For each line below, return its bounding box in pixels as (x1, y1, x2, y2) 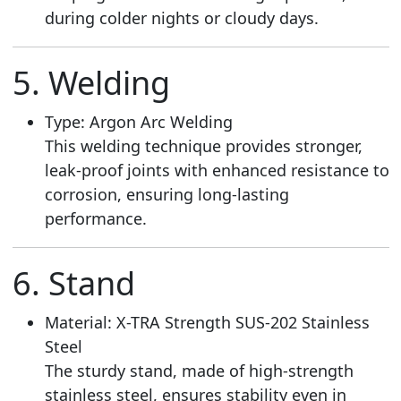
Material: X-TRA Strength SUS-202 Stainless (44, 311, 370, 333)
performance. (44, 207, 147, 229)
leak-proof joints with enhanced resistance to (44, 158, 389, 181)
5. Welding (12, 60, 170, 105)
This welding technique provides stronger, (44, 134, 363, 157)
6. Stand (12, 260, 135, 305)
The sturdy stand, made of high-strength (44, 359, 354, 381)
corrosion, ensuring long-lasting (44, 183, 289, 205)
